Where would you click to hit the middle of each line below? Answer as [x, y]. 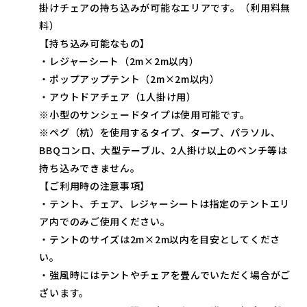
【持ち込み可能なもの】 [95, 43]
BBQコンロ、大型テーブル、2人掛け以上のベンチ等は [163, 150]
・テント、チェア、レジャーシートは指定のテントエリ [164, 204]
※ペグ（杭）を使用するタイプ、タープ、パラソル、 [160, 132]
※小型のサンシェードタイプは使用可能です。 [145, 114]
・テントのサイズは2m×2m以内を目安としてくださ [160, 239]
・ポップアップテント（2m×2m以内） [130, 79]
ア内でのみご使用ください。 [105, 221]
